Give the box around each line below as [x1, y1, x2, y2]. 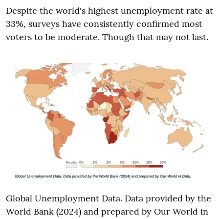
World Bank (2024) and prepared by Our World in [6, 205, 208, 217]
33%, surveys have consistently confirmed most [6, 18, 202, 29]
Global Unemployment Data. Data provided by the [6, 192, 211, 204]
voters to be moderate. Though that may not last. [6, 31, 208, 43]
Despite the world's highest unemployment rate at [6, 4, 213, 16]
